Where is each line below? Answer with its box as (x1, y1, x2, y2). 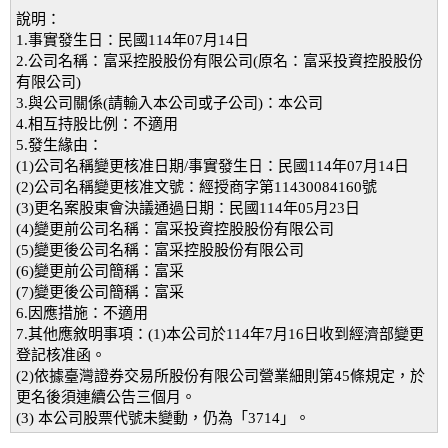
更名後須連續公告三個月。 (16, 389, 196, 405)
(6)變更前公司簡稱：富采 (16, 263, 184, 279)
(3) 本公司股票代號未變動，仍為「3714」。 (16, 410, 310, 426)
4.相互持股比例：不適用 (16, 116, 178, 132)
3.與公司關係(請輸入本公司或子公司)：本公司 (16, 95, 323, 111)
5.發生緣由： (16, 137, 103, 153)
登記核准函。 (16, 347, 106, 363)
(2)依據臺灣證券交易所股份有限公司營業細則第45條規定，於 (16, 368, 425, 384)
